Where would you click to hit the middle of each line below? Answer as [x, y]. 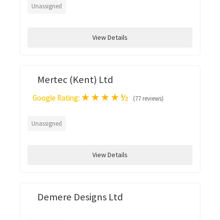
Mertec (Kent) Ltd [75, 79]
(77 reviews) [148, 98]
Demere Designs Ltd [80, 197]
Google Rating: [57, 98]
